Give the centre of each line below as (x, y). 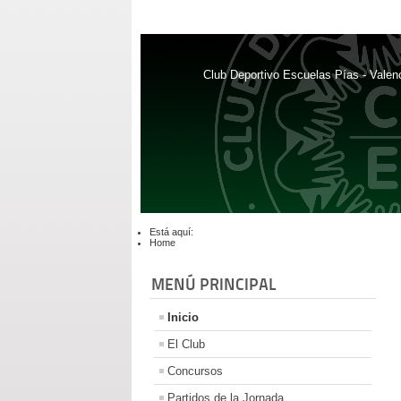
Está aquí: (174, 232)
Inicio (183, 318)
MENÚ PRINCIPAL (214, 285)
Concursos (195, 371)
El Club (186, 345)
